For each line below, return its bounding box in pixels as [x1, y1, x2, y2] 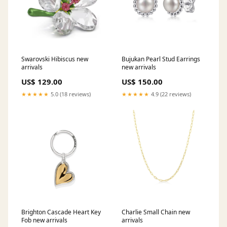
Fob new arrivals [21, 215, 67, 224]
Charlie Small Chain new [122, 207, 190, 216]
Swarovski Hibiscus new [21, 54, 88, 63]
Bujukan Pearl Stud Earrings [122, 54, 200, 63]
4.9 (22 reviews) [149, 90, 191, 98]
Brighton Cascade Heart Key [21, 207, 101, 216]
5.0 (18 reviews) [49, 90, 91, 98]
